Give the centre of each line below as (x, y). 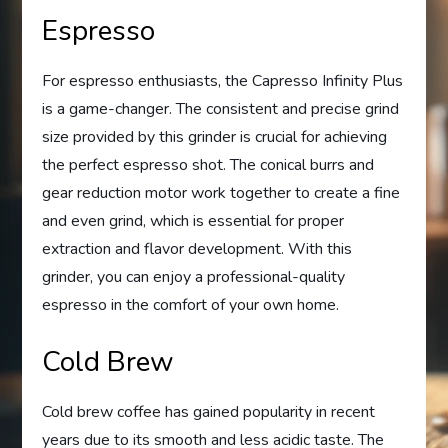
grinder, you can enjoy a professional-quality (194, 277)
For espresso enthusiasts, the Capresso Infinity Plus (223, 81)
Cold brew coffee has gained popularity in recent (209, 412)
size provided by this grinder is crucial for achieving (215, 137)
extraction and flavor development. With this (197, 249)
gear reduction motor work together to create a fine (221, 193)
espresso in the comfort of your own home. (191, 305)
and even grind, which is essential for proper (193, 221)
